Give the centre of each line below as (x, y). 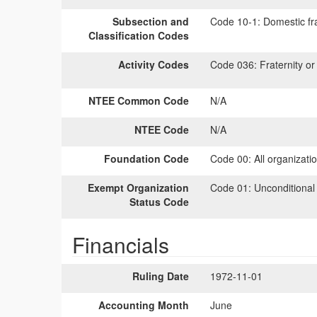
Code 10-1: (235, 21)
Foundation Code (146, 158)
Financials (121, 244)
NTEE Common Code (139, 100)
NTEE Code (162, 129)
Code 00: (231, 158)
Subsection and (151, 21)
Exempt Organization (138, 188)
